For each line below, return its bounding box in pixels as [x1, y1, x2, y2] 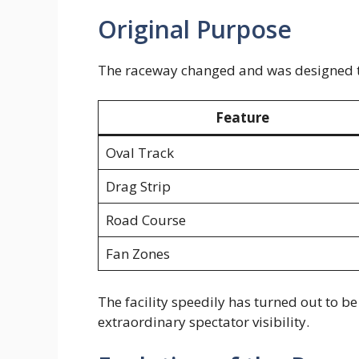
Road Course [105, 211, 186, 230]
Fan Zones [105, 244, 170, 264]
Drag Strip [105, 177, 171, 196]
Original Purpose [98, 12, 292, 46]
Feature [215, 108, 269, 127]
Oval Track [105, 143, 174, 163]
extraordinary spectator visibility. [98, 312, 309, 331]
